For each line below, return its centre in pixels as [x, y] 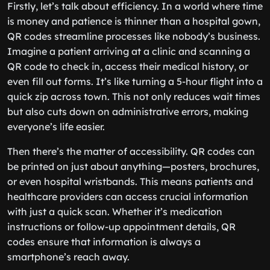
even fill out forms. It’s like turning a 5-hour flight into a [135, 81]
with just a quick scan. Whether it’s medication [115, 212]
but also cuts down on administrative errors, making [128, 111]
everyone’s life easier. [56, 127]
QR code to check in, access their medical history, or [128, 66]
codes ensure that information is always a [104, 242]
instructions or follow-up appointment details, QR [121, 227]
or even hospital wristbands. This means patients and [130, 181]
